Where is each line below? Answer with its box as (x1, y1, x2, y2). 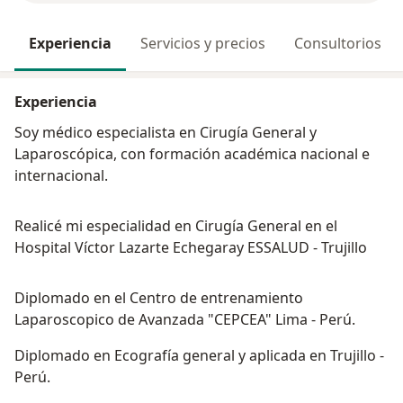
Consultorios (294, 33, 381, 54)
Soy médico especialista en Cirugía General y (14, 122, 317, 143)
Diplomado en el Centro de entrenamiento (14, 288, 303, 309)
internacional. (14, 166, 108, 186)
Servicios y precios (140, 33, 265, 54)
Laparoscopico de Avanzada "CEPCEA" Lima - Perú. (14, 309, 355, 330)
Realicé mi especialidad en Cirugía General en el (14, 216, 337, 237)
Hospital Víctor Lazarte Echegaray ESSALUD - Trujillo (14, 237, 367, 258)
